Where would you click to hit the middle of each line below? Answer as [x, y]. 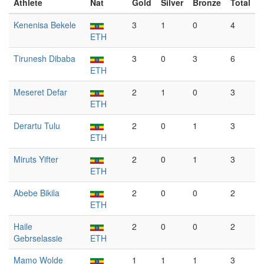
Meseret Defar [40, 92]
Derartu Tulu [37, 126]
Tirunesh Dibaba [44, 58]
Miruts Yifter [36, 159]
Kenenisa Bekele [45, 25]
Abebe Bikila [37, 193]
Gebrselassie [38, 238]
